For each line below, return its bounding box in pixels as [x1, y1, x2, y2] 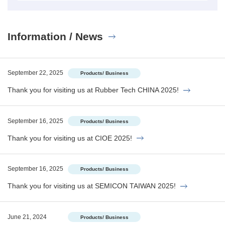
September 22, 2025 [8, 69, 63, 77]
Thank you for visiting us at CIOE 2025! [8, 134, 132, 142]
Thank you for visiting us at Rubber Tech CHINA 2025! [8, 86, 179, 94]
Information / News [8, 30, 103, 42]
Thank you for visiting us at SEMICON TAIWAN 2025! [8, 182, 176, 190]
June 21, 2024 [8, 213, 47, 220]
